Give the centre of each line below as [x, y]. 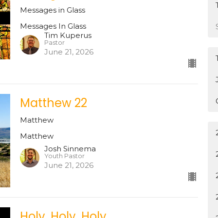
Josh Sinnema [70, 148]
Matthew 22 [53, 103]
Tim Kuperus [68, 36]
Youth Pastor [64, 156]
